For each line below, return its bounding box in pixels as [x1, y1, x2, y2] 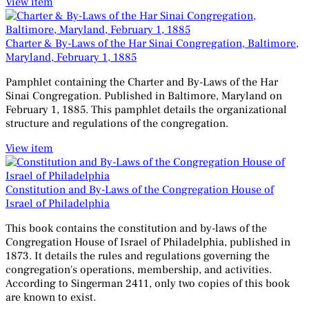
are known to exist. [6, 290, 96, 305]
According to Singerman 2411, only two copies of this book [6, 277, 290, 291]
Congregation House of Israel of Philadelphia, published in [6, 235, 290, 250]
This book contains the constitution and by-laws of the [6, 221, 267, 236]
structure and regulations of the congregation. [6, 117, 228, 131]
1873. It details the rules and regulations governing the [6, 249, 270, 263]
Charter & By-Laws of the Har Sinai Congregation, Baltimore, [6, 37, 299, 51]
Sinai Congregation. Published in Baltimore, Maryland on [6, 89, 282, 103]
